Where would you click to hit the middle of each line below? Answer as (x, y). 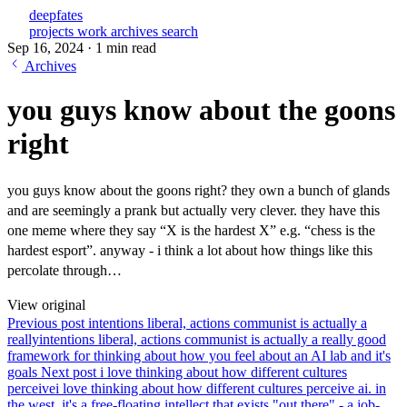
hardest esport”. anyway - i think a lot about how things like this (190, 250)
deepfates (56, 15)
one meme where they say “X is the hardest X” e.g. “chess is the (191, 230)
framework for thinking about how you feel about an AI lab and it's (199, 355)
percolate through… (65, 270)
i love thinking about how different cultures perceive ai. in (221, 388)
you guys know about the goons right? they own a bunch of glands (199, 190)
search (180, 31)
